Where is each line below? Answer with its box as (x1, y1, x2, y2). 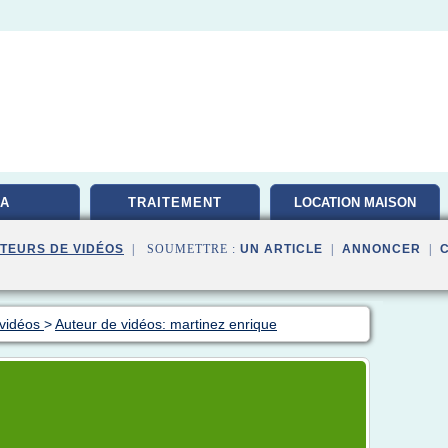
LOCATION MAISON (294, 195, 416, 210)
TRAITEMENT (128, 195, 222, 210)
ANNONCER (342, 242, 421, 256)
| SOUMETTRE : (124, 242, 240, 256)
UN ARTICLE (240, 242, 323, 256)
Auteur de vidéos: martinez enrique (55, 316, 277, 332)
